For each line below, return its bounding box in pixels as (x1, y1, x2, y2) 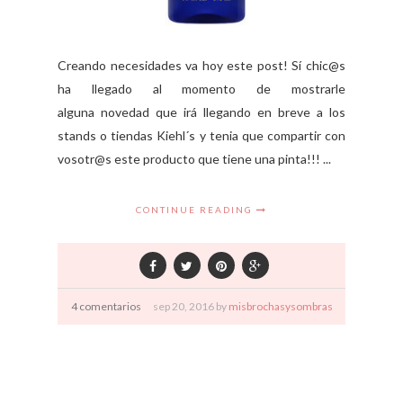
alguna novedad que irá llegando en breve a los (58, 103, 345, 120)
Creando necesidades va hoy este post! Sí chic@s (58, 57, 345, 73)
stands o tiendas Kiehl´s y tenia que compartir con (58, 127, 345, 143)
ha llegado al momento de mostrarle (58, 80, 345, 96)
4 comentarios (70, 299, 141, 313)
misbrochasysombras (228, 299, 333, 313)
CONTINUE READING (136, 203, 256, 215)
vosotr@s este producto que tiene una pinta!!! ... (58, 150, 331, 166)
